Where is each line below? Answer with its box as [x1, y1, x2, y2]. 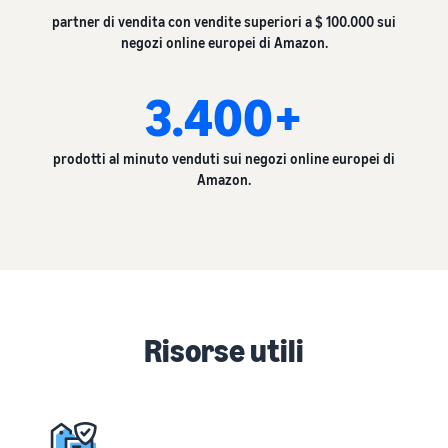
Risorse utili [144, 331, 304, 369]
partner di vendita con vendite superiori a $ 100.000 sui [52, 13, 396, 30]
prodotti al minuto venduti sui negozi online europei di [53, 150, 395, 167]
